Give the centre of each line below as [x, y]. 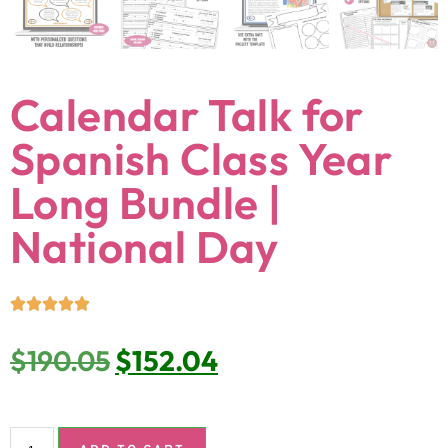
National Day [144, 246]
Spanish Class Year [201, 158]
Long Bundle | [146, 202]
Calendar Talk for [187, 114]
